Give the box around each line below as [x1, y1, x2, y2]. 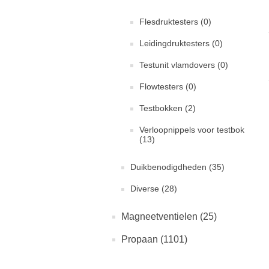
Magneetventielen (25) [121, 211, 217, 222]
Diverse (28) [130, 184, 177, 193]
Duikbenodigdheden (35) [130, 162, 225, 172]
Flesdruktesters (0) [139, 17, 211, 26]
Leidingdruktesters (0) [139, 38, 223, 48]
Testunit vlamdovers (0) [139, 60, 228, 70]
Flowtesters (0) [139, 82, 196, 91]
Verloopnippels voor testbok [139, 125, 244, 134]
